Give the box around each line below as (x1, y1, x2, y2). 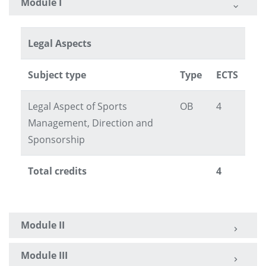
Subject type (28, 68, 86, 82)
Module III (21, 249, 68, 262)
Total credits (28, 164, 87, 178)
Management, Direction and (28, 116, 153, 130)
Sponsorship (28, 133, 85, 147)
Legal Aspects (28, 37, 91, 50)
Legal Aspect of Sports (28, 100, 127, 113)
